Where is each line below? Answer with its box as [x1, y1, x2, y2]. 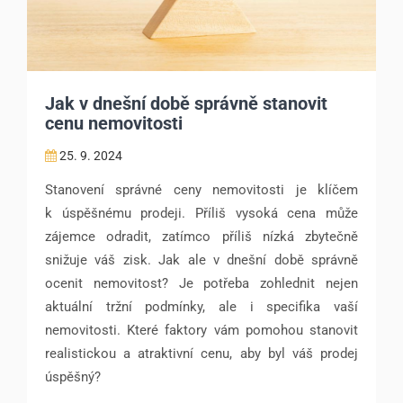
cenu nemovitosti [45, 112, 183, 135]
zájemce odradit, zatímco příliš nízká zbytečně [45, 228, 358, 246]
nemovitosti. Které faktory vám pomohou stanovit [45, 322, 358, 339]
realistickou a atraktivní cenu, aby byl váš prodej [45, 345, 358, 363]
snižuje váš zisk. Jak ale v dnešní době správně [45, 252, 358, 269]
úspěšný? [45, 369, 101, 386]
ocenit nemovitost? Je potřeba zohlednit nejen [45, 275, 358, 292]
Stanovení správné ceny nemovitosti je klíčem [45, 182, 358, 199]
